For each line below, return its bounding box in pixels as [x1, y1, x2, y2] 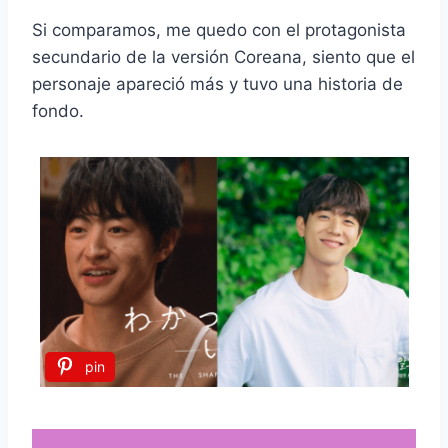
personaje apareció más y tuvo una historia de [32, 73, 403, 94]
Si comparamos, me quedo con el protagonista [32, 19, 406, 40]
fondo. [32, 100, 84, 121]
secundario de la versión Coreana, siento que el [32, 46, 415, 67]
